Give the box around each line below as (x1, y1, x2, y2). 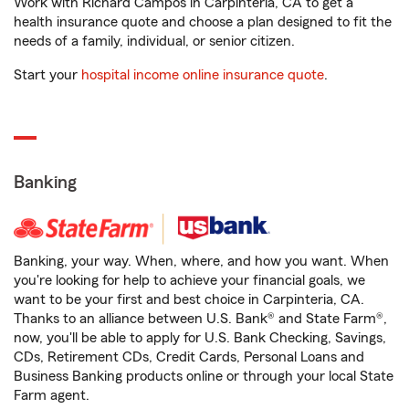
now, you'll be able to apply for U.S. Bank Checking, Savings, (14, 330, 386, 345)
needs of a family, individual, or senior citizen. (14, 34, 295, 48)
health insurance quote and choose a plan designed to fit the (14, 15, 392, 29)
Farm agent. (14, 388, 89, 403)
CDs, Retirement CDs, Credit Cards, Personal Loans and (14, 350, 364, 364)
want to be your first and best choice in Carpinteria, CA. (14, 292, 364, 307)
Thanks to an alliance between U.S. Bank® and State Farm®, (14, 311, 387, 326)
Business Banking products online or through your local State (14, 369, 393, 383)
